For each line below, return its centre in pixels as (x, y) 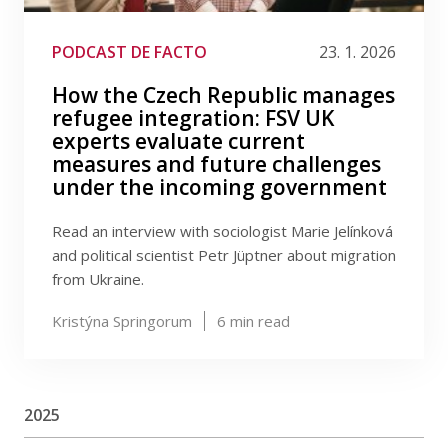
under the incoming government (219, 187)
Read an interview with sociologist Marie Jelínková (222, 231)
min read (258, 321)
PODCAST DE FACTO (129, 52)
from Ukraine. (98, 279)
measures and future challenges (216, 164)
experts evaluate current (178, 141)
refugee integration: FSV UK (193, 118)
